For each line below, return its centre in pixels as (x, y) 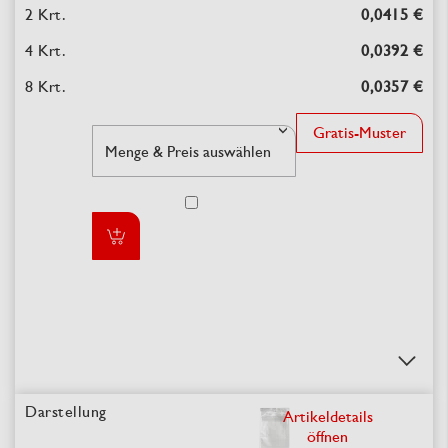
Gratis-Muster (359, 132)
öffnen (327, 436)
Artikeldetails (327, 416)
